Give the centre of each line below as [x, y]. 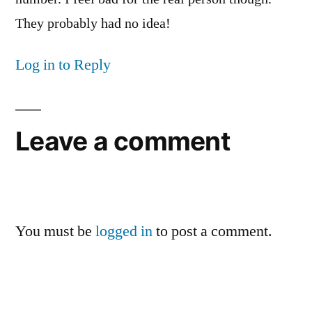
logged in [124, 231]
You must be [55, 231]
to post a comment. [212, 231]
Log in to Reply [63, 65]
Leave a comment [123, 141]
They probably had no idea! [93, 24]
